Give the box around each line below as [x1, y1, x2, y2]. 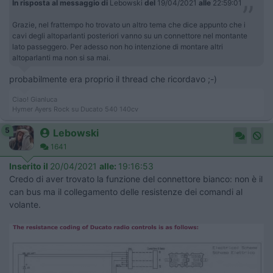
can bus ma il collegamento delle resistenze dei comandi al [9, 186, 243, 197]
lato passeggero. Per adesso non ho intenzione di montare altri [12, 42, 223, 52]
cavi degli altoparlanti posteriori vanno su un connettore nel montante [12, 31, 247, 41]
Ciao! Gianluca [12, 95, 57, 104]
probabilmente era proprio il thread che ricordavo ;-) [9, 74, 217, 85]
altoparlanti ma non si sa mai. [12, 53, 110, 63]
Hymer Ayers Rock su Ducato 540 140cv [12, 105, 138, 114]
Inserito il [9, 161, 50, 172]
